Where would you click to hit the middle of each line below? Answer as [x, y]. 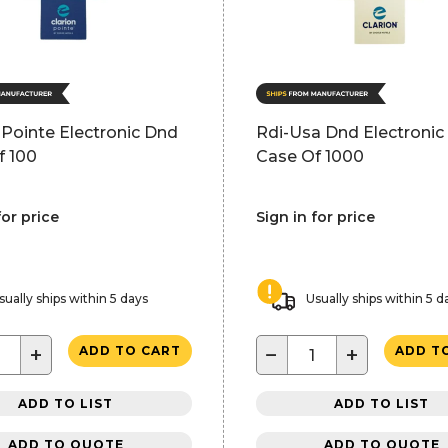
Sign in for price [315, 217]
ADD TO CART [129, 350]
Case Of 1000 [309, 156]
